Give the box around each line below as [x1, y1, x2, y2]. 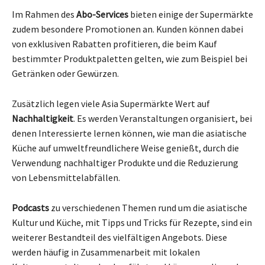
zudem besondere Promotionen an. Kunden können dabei [12, 22, 243, 35]
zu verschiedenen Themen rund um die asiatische [49, 201, 247, 214]
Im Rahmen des [12, 8, 76, 20]
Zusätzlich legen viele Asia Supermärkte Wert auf [12, 97, 210, 109]
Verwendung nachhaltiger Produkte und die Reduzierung [12, 156, 238, 169]
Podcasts [12, 201, 49, 214]
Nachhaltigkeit [12, 112, 73, 124]
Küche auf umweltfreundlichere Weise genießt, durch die [12, 141, 239, 154]
